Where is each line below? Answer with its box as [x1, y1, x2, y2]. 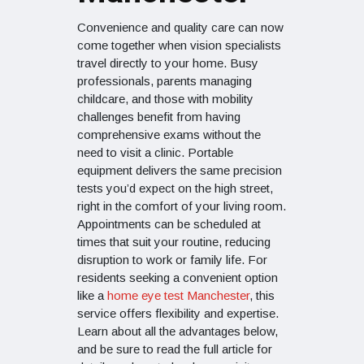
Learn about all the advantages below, [77, 324, 278, 339]
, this [249, 288, 275, 303]
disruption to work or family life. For [77, 253, 267, 267]
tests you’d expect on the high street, [77, 181, 273, 196]
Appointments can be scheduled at [77, 217, 261, 232]
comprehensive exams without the [77, 128, 261, 142]
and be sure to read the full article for [77, 342, 272, 357]
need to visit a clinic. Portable [77, 145, 233, 160]
